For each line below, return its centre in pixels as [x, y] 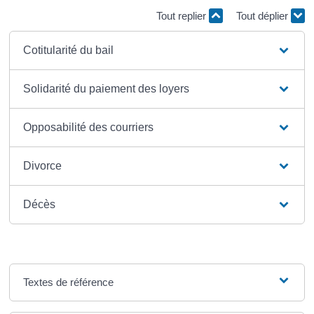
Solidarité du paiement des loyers [106, 88]
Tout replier [183, 16]
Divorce [42, 165]
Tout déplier [264, 16]
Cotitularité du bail [68, 50]
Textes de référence [68, 282]
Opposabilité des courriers [88, 127]
